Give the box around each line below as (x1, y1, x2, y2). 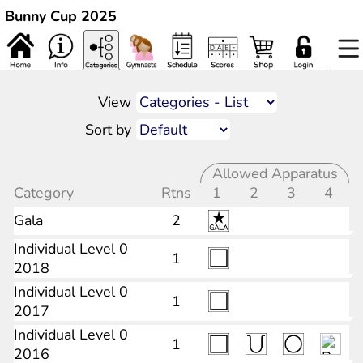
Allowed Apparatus (203, 164, 346, 183)
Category (14, 183, 78, 203)
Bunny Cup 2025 (5, 6, 117, 26)
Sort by (84, 120, 131, 139)
